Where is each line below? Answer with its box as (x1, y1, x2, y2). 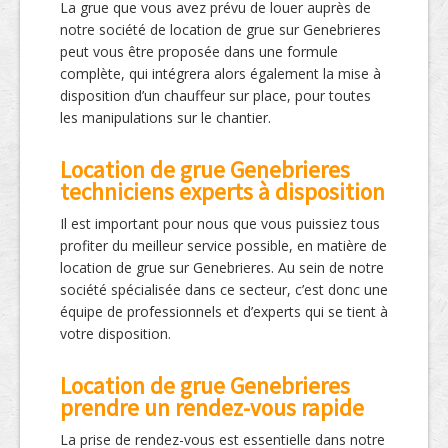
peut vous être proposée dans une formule (60, 42, 338, 62)
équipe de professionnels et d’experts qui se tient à (60, 302, 388, 322)
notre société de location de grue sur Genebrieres (60, 20, 381, 40)
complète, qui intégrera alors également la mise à (60, 64, 381, 84)
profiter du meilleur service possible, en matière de (60, 236, 387, 256)
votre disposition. (60, 324, 171, 344)
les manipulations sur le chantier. (60, 108, 271, 128)
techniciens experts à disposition (60, 177, 385, 207)
